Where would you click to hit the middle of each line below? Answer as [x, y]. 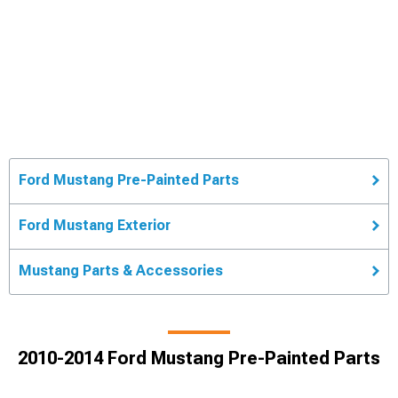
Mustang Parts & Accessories [121, 270]
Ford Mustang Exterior [95, 225]
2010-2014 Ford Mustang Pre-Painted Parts [199, 358]
